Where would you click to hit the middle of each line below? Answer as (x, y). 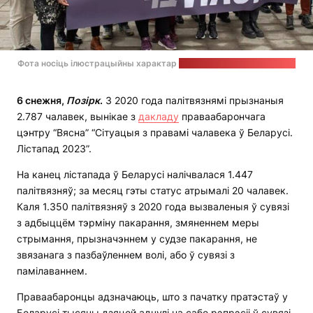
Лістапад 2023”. (54, 149)
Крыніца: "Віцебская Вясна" (237, 64)
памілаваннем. (52, 271)
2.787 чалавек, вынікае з (78, 117)
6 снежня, (42, 101)
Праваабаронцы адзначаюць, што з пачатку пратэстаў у (152, 297)
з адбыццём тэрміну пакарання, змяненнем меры (138, 223)
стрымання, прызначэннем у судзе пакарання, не (137, 239)
